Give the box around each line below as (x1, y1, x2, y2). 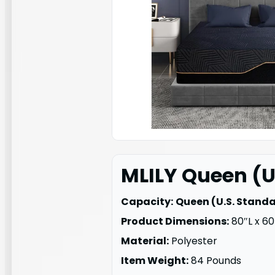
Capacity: (121, 194, 173, 209)
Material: (121, 233, 169, 248)
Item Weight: (121, 253, 188, 268)
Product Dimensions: (121, 214, 229, 228)
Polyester (169, 233, 217, 248)
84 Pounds (188, 253, 241, 268)
